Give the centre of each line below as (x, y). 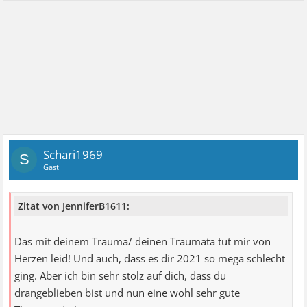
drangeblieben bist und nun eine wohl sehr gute (127, 293)
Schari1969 (73, 155)
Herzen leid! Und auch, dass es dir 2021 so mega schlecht (150, 258)
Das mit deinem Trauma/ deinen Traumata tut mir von (143, 241)
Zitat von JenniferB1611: (74, 206)
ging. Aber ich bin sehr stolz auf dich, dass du (121, 275)
